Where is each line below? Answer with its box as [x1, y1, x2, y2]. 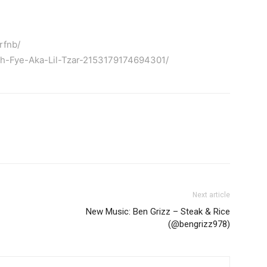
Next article [193, 191, 230, 200]
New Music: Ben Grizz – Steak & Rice [86, 206, 230, 218]
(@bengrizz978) [168, 219, 230, 230]
